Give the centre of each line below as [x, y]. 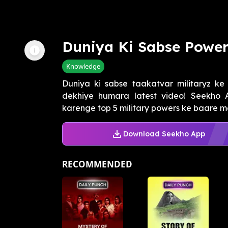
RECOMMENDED [97, 164]
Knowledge [83, 66]
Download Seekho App [164, 134]
